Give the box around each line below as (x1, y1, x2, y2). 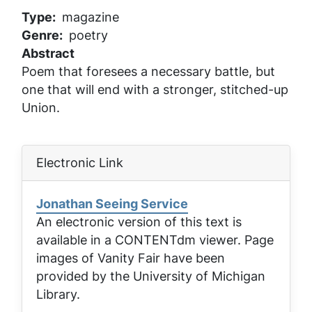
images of (36, 249, 97, 267)
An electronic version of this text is (36, 212, 242, 231)
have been (160, 249, 225, 267)
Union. (22, 98, 60, 116)
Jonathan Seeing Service (36, 194, 188, 212)
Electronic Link (36, 153, 123, 171)
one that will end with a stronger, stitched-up (22, 80, 288, 98)
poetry (68, 26, 108, 44)
